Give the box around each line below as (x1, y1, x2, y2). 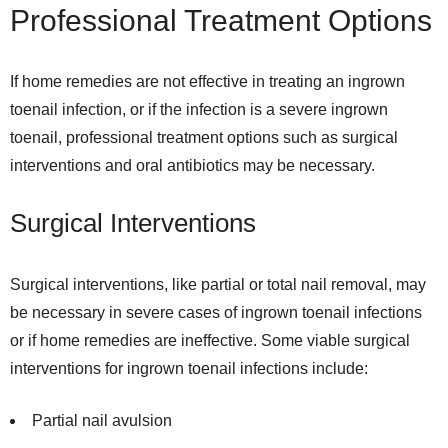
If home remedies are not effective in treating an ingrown (10, 73, 405, 90)
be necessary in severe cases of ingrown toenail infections (10, 304, 422, 321)
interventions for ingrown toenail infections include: (10, 360, 368, 377)
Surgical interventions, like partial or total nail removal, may (10, 276, 426, 293)
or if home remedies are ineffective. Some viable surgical (10, 332, 410, 349)
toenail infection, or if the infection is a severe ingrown (10, 101, 388, 118)
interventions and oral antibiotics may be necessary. (10, 157, 375, 174)
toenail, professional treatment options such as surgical (10, 129, 398, 146)
